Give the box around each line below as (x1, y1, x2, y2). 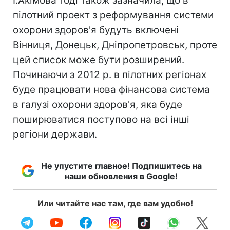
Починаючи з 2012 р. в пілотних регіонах (13, 68, 206, 81)
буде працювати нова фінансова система (13, 83, 210, 95)
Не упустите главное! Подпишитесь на (41, 160, 202, 171)
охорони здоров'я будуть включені (13, 24, 179, 36)
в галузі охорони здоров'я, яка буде (13, 98, 182, 110)
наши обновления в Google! (65, 170, 178, 181)
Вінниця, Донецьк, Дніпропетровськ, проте (13, 39, 217, 51)
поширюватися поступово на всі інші (13, 113, 189, 125)
